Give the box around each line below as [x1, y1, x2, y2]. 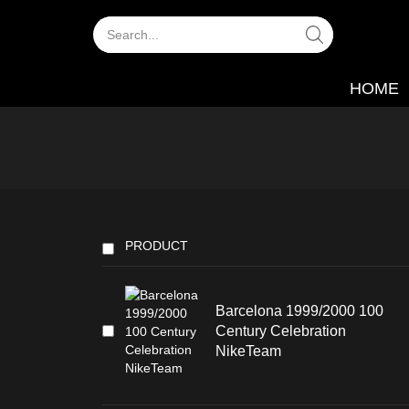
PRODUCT [125, 237, 188, 253]
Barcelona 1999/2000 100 [215, 302, 383, 319]
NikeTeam [215, 342, 281, 359]
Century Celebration [215, 322, 346, 339]
